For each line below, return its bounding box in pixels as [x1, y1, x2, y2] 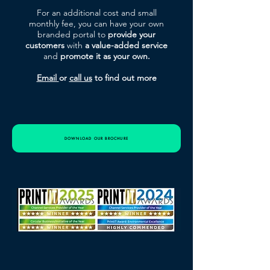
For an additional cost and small [36, 7, 157, 18]
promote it [60, 51, 103, 61]
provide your [108, 29, 155, 40]
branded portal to [37, 29, 108, 40]
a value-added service [85, 40, 168, 51]
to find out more [92, 72, 157, 83]
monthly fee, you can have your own [29, 18, 164, 29]
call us [69, 72, 92, 83]
